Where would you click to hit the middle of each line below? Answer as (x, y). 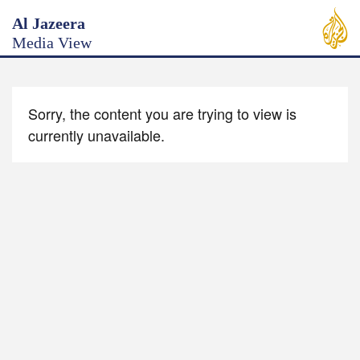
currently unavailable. (96, 135)
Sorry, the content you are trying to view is (162, 113)
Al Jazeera (49, 23)
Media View (52, 43)
